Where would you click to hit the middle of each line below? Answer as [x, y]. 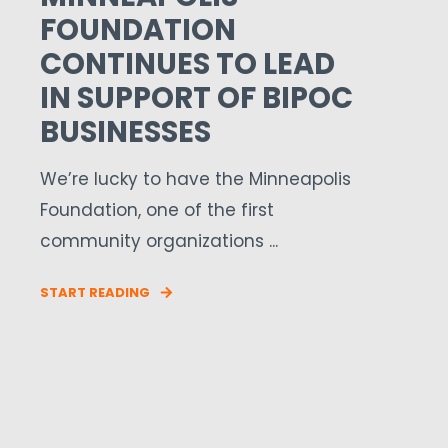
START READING [95, 292]
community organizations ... [159, 241]
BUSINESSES [125, 132]
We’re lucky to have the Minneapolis [195, 179]
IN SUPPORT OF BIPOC [196, 98]
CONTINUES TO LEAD [187, 64]
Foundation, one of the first [157, 210]
